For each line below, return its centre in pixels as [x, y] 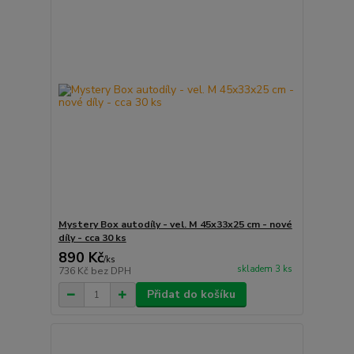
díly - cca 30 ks [92, 238]
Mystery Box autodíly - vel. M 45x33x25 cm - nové [175, 225]
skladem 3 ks [264, 269]
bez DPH [111, 271]
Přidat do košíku [191, 295]
